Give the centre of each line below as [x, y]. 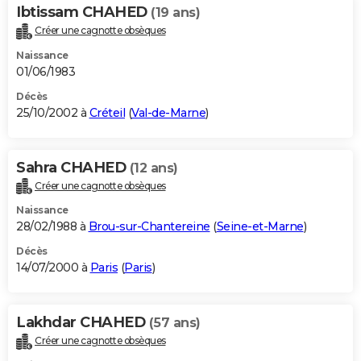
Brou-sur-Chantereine [149, 227]
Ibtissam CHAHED [83, 12]
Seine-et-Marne [260, 227]
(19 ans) [175, 12]
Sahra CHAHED [73, 167]
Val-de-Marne [168, 112]
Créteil [107, 112]
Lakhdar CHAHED [83, 323]
